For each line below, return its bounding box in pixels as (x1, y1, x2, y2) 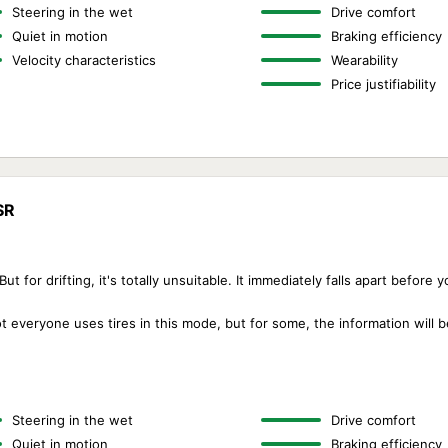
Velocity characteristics (12, 52, 157, 68)
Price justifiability (330, 76, 436, 92)
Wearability (330, 52, 398, 68)
